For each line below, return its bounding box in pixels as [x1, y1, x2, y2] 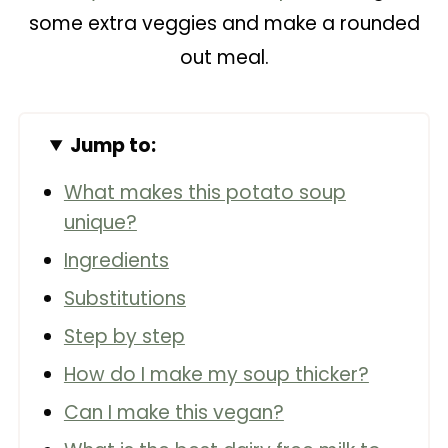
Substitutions [63, 285, 186, 312]
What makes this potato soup [63, 179, 346, 206]
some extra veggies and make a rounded [28, 10, 420, 37]
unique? [63, 209, 137, 236]
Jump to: [70, 132, 157, 159]
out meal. [179, 44, 269, 71]
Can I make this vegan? [63, 399, 284, 426]
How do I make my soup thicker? [63, 361, 369, 388]
